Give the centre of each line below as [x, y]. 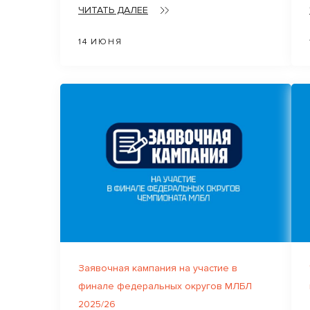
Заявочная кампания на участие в [158, 268]
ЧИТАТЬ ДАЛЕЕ [113, 10]
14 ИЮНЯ [100, 42]
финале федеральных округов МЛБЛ [165, 286]
